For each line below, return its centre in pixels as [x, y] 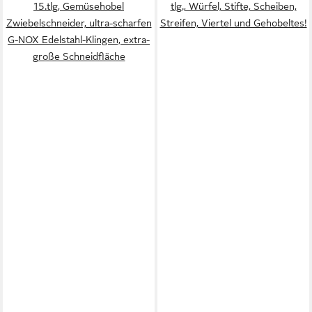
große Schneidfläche [79, 56]
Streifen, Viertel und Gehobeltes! [233, 23]
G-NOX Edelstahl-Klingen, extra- [79, 40]
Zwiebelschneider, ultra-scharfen [79, 23]
